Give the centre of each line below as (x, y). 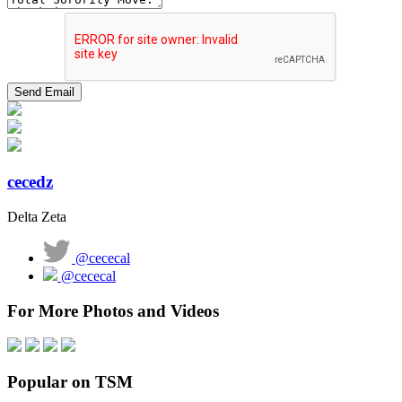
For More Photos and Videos (113, 310)
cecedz (30, 182)
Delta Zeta (37, 216)
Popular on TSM (70, 381)
